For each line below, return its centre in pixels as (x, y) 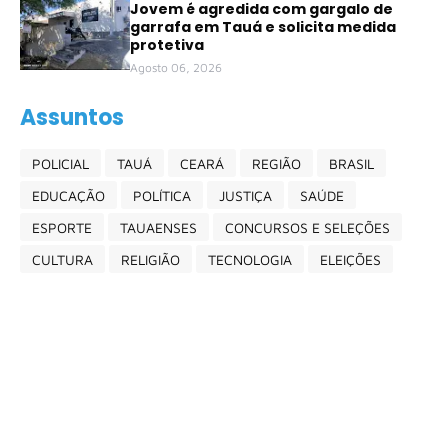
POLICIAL (60, 163)
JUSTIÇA (245, 195)
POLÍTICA (162, 195)
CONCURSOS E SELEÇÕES (307, 227)
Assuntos (72, 118)
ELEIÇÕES (350, 259)
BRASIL (351, 163)
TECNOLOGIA (250, 259)
